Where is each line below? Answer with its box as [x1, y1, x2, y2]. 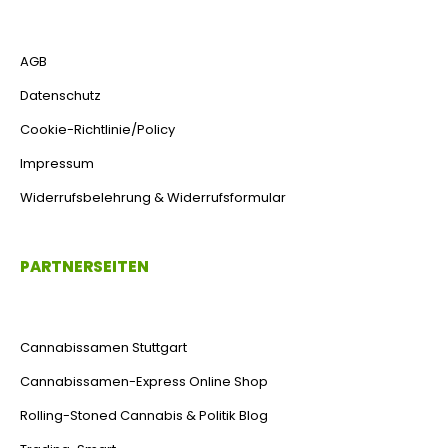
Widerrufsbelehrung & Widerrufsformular [20, 188, 286, 208]
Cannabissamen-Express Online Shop [20, 371, 268, 391]
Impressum [20, 154, 94, 174]
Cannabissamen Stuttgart [20, 337, 187, 357]
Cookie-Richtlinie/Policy [20, 120, 175, 140]
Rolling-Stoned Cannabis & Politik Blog [20, 405, 268, 425]
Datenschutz [20, 86, 101, 106]
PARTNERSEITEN [20, 255, 149, 277]
